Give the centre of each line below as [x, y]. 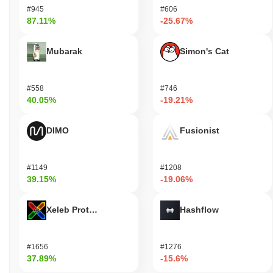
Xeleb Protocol [77, 210]
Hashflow [199, 210]
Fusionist [200, 131]
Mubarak [64, 51]
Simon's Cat [204, 51]
